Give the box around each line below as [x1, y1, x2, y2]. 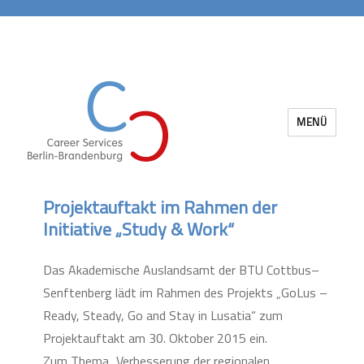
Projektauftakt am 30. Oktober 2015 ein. [42, 328, 267, 348]
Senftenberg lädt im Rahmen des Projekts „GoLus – [42, 283, 327, 302]
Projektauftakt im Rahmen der [42, 193, 277, 221]
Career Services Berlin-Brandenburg [28, 159, 320, 188]
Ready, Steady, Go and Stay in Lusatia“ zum [42, 305, 283, 325]
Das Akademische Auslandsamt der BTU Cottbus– [42, 260, 319, 279]
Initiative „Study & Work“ [42, 215, 234, 243]
